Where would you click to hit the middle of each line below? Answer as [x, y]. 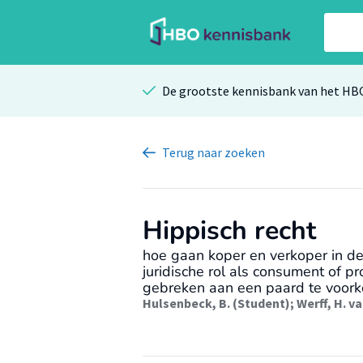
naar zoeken [231, 152]
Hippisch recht [229, 231]
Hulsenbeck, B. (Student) [216, 303]
